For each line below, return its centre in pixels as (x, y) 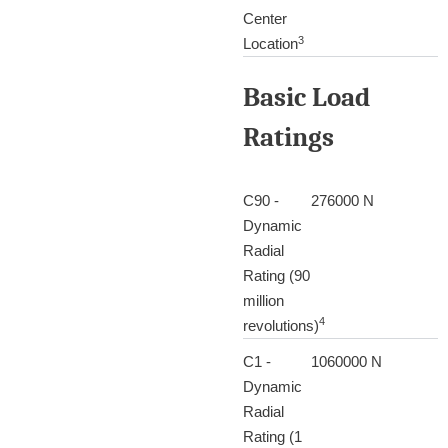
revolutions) (280, 325)
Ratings (288, 137)
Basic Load (306, 97)
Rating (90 (276, 275)
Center (264, 19)
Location (270, 44)
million (263, 300)
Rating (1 (272, 436)
